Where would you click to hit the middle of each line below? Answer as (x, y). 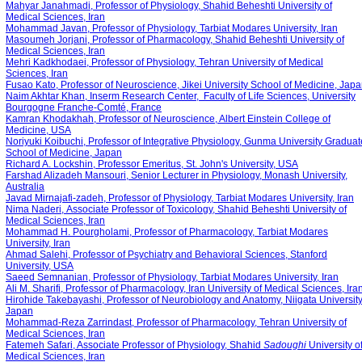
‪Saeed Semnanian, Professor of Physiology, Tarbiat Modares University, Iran (172, 277)
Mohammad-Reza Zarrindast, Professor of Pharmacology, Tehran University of (176, 322)
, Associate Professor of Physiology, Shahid (168, 345)
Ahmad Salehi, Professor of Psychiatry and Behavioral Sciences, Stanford (166, 255)
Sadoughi (285, 345)
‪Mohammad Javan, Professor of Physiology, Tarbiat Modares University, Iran (172, 28)
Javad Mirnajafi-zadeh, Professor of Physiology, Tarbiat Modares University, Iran (180, 198)
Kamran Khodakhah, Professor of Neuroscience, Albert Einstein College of (168, 119)
